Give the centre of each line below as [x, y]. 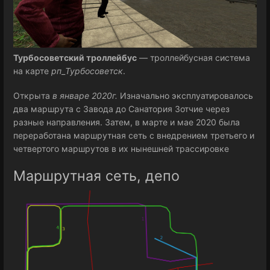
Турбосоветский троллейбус [75, 58]
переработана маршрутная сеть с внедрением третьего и [134, 136]
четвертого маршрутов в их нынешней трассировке [121, 149]
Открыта [33, 96]
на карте [31, 71]
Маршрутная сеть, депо [96, 175]
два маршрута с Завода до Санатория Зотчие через [121, 109]
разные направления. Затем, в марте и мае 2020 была [127, 122]
